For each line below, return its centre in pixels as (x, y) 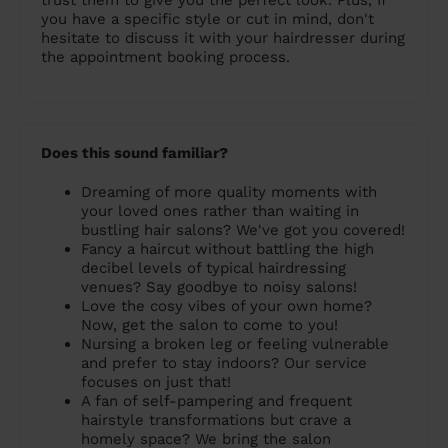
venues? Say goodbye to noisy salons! (219, 287)
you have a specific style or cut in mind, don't (207, 19)
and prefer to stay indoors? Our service (224, 363)
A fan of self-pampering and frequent (216, 401)
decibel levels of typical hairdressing (213, 268)
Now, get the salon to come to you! (209, 325)
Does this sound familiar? (134, 153)
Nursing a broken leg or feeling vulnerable (235, 344)
